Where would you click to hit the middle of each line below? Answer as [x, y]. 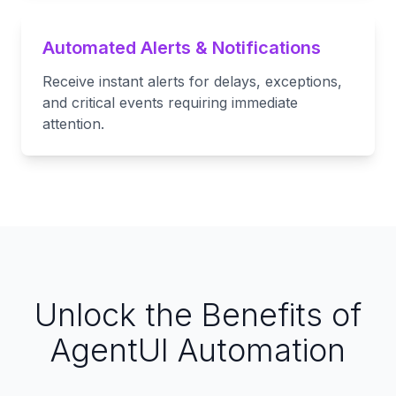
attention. [73, 124]
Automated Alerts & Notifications [182, 48]
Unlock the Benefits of [198, 315]
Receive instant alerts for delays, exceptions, [192, 81]
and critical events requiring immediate [170, 103]
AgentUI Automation [198, 350]
